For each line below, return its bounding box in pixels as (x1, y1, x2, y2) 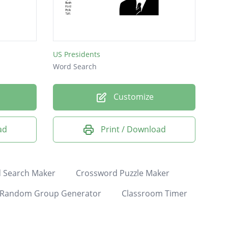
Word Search (53, 61, 97, 71)
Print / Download (101, 123, 166, 135)
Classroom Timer (121, 188, 187, 199)
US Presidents (53, 49, 100, 59)
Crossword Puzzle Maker (75, 167, 169, 179)
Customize (111, 91, 154, 102)
